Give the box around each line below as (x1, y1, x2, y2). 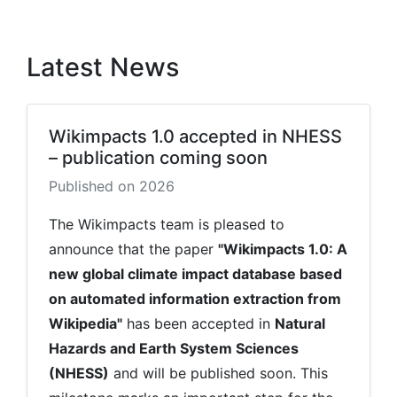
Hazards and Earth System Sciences (49, 339, 299, 357)
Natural (275, 314, 325, 332)
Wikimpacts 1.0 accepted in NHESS (49, 125, 342, 147)
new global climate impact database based (49, 264, 342, 283)
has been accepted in (122, 314, 275, 332)
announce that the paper (49, 239, 218, 258)
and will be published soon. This (109, 363, 328, 382)
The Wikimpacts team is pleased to (49, 214, 284, 233)
